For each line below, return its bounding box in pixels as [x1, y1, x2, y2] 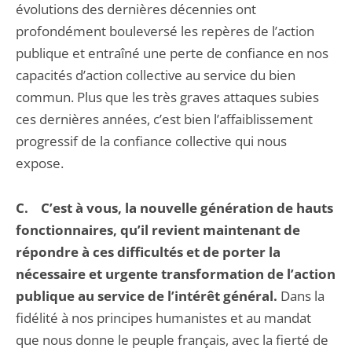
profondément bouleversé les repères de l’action [16, 22, 314, 40]
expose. [16, 154, 64, 172]
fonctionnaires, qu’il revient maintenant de [16, 221, 300, 239]
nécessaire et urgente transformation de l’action [16, 265, 335, 283]
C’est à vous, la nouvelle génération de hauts [41, 199, 333, 217]
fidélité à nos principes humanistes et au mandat [16, 309, 311, 327]
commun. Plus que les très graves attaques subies [16, 88, 319, 106]
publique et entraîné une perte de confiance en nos [16, 44, 328, 62]
